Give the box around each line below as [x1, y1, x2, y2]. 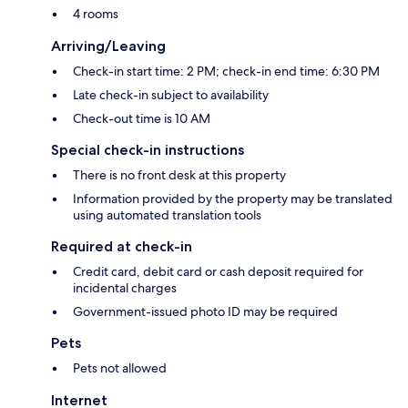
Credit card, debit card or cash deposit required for [73, 263, 363, 280]
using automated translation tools [73, 207, 261, 224]
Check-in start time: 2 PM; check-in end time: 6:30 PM [73, 63, 380, 80]
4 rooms [73, 5, 118, 23]
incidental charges [73, 280, 177, 297]
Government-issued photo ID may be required [73, 303, 338, 321]
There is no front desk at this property [73, 167, 286, 184]
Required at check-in [51, 238, 192, 256]
